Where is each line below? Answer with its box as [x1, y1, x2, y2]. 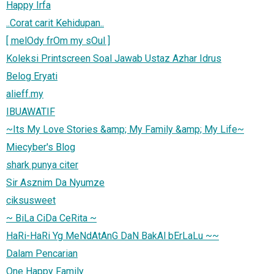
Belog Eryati [6, 70, 57, 82]
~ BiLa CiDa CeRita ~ [6, 212, 97, 224]
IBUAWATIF [6, 105, 55, 117]
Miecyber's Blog [6, 141, 75, 153]
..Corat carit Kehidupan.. [6, 17, 104, 29]
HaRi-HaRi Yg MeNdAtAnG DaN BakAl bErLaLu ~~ [6, 229, 219, 242]
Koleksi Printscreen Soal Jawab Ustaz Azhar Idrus [6, 52, 221, 64]
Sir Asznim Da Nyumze [6, 176, 105, 188]
